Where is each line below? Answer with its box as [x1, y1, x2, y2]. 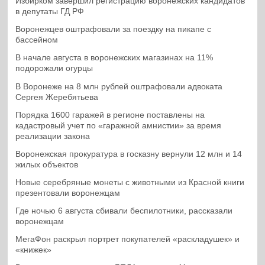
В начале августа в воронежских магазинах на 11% [15, 53, 214, 63]
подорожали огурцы [15, 64, 93, 73]
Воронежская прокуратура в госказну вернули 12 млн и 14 [15, 149, 243, 159]
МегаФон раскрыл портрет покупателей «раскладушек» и [15, 235, 240, 244]
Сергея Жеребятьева [15, 92, 99, 102]
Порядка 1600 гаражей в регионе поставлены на [15, 110, 205, 119]
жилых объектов [15, 160, 79, 169]
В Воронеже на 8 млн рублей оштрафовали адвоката [15, 82, 223, 91]
